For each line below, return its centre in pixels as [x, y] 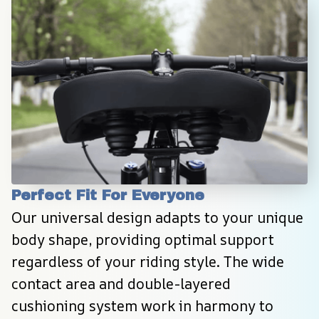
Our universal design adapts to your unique [157, 217]
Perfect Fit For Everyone [108, 195]
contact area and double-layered [121, 283]
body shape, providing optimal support [143, 239]
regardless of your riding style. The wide [148, 261]
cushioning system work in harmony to [142, 305]
